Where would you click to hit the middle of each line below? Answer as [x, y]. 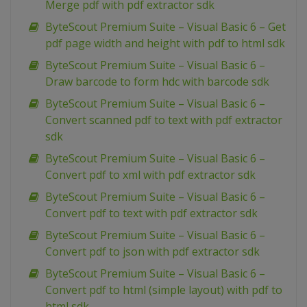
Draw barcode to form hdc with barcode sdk [157, 82]
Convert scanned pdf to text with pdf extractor [164, 120]
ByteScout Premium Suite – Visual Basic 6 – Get [165, 27]
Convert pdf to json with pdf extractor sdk [152, 252]
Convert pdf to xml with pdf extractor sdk [150, 175]
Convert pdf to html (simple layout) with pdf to [164, 290]
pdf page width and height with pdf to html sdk [165, 44]
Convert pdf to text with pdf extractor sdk [151, 213]
